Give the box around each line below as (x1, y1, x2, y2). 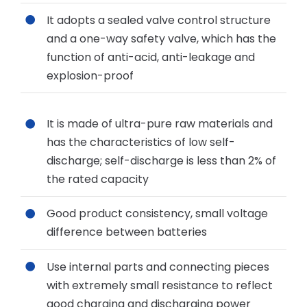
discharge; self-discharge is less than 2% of (47, 153, 277, 169)
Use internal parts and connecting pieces (47, 258, 270, 275)
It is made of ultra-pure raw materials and (47, 116, 273, 132)
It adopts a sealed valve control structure (47, 12, 271, 28)
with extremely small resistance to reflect (47, 277, 273, 293)
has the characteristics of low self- (47, 134, 236, 151)
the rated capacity (47, 171, 149, 188)
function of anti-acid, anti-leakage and (47, 49, 256, 65)
